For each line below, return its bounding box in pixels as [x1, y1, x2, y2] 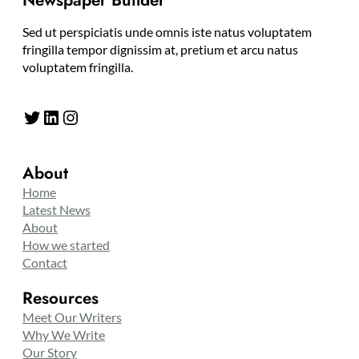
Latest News [22, 202, 91, 218]
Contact [22, 255, 67, 271]
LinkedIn [41, 104, 51, 128]
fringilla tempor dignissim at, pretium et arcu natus [22, 42, 298, 58]
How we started [22, 237, 110, 253]
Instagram [60, 104, 76, 128]
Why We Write [22, 327, 105, 343]
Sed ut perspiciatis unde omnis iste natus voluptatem [22, 24, 312, 40]
